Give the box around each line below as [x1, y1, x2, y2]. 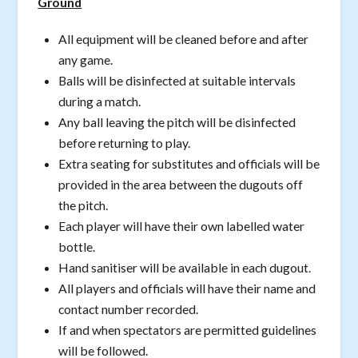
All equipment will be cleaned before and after [58, 31, 309, 47]
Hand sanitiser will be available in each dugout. [58, 260, 312, 276]
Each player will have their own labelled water [58, 218, 305, 234]
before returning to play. [58, 135, 191, 151]
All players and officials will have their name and [58, 280, 316, 296]
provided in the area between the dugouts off [58, 177, 304, 193]
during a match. [58, 93, 141, 109]
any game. [58, 52, 113, 68]
